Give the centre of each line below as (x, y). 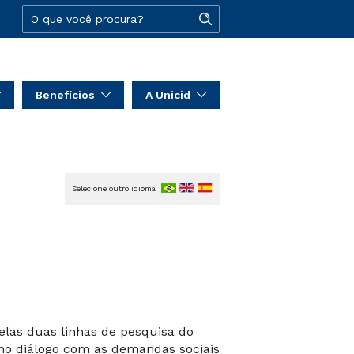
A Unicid (168, 95)
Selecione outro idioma (114, 188)
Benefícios (65, 95)
